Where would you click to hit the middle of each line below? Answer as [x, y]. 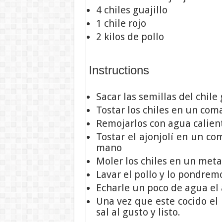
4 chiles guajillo [132, 10]
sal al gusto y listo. [138, 212]
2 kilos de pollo [130, 36]
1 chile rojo [121, 23]
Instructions [119, 70]
